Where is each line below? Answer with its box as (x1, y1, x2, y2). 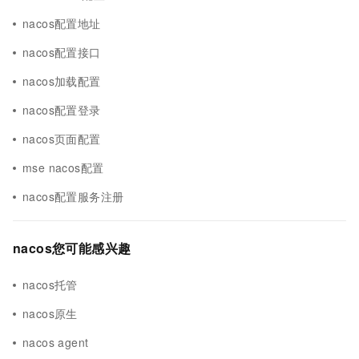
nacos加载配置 (22, 73, 101, 89)
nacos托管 (22, 276, 78, 292)
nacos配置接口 (22, 44, 101, 60)
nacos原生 (22, 305, 78, 321)
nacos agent (22, 334, 89, 350)
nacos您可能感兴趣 (13, 239, 131, 257)
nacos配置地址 (22, 15, 101, 31)
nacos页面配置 (22, 131, 101, 147)
